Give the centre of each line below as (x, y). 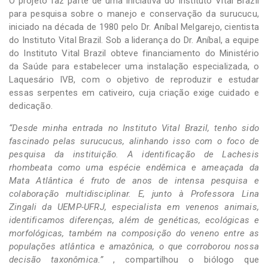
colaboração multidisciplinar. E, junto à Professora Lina (134, 194)
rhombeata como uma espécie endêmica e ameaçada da (134, 167)
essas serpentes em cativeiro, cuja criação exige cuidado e (134, 92)
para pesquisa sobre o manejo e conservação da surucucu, (134, 13)
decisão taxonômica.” (61, 259)
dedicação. (31, 106)
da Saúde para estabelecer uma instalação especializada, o (134, 66)
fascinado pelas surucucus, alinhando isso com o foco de (134, 141)
